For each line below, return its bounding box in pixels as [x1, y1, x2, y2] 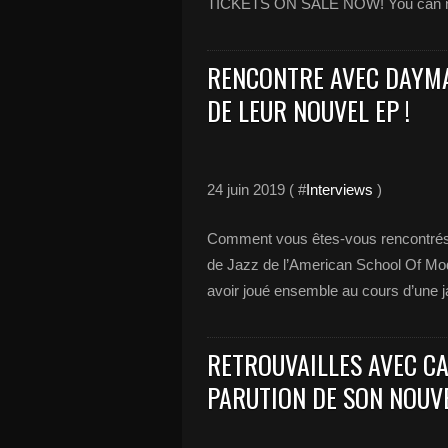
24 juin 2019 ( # [207, 181, 306, 198]
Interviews [306, 181, 373, 198]
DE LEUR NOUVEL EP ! [207, 91, 410, 130]
